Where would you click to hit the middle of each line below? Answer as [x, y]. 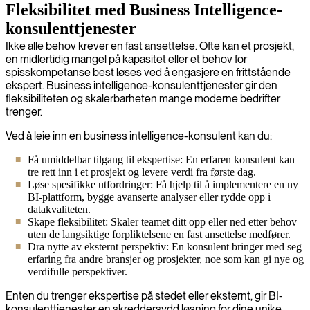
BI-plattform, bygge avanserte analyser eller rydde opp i [149, 197]
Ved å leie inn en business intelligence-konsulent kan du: [139, 136]
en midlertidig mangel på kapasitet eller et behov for [126, 59]
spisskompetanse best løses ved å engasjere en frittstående [148, 72]
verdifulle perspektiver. [77, 271]
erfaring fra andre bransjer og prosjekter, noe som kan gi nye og [166, 259]
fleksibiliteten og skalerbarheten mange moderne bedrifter [143, 98]
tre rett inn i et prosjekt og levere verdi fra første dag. [142, 172]
